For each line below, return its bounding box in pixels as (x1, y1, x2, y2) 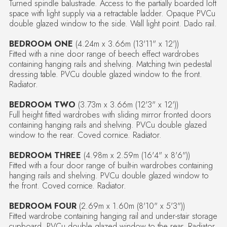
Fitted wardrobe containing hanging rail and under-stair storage (9, 210, 217, 222)
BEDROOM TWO (9, 98, 75, 110)
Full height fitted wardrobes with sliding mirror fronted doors (9, 108, 211, 121)
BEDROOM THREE (9, 149, 81, 161)
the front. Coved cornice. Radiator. (9, 179, 126, 192)
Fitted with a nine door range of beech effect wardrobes (9, 48, 199, 60)
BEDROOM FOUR (9, 200, 77, 212)
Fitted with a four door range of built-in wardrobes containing (9, 159, 213, 171)
